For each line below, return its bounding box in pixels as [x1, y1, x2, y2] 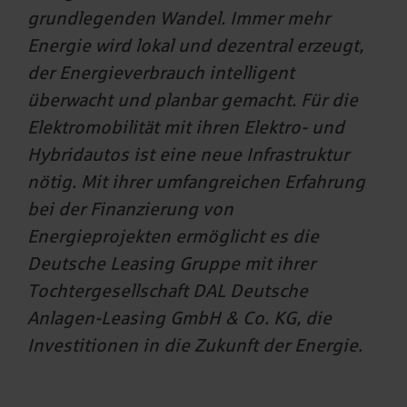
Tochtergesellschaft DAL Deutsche [27, 281, 308, 302]
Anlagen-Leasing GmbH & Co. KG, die [27, 308, 332, 329]
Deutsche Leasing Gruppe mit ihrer [27, 253, 315, 274]
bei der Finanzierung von [27, 199, 233, 220]
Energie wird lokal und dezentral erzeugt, [27, 35, 363, 56]
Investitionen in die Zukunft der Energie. [27, 335, 362, 356]
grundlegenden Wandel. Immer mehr [27, 8, 330, 29]
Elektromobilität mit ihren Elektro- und [27, 117, 344, 138]
